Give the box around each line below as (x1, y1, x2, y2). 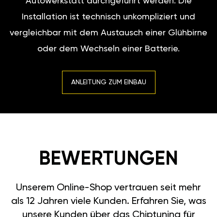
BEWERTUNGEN (39, 136, 178, 155)
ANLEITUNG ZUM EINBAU (71, 65, 146, 72)
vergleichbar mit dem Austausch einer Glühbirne (10, 15, 207, 24)
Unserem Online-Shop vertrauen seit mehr (16, 169, 201, 179)
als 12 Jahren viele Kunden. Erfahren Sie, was (11, 183, 206, 193)
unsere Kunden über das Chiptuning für (22, 196, 195, 206)
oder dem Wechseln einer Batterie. (37, 31, 180, 40)
